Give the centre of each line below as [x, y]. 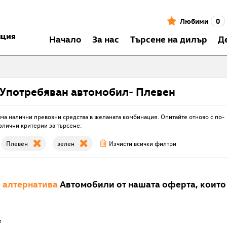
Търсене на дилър [168, 39]
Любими [194, 21]
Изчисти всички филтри [143, 143]
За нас [106, 39]
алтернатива [30, 183]
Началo [65, 39]
